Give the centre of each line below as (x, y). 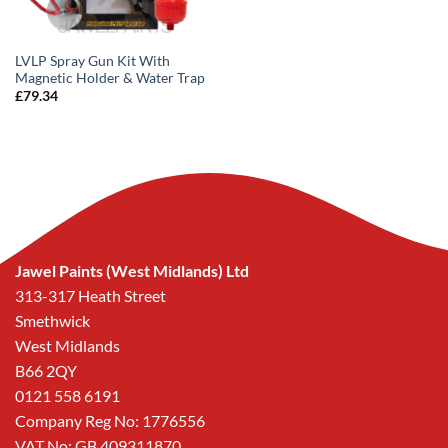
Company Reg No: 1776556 (110, 420)
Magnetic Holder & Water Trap (109, 77)
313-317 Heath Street (90, 295)
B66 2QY (46, 370)
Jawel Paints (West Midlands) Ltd (132, 270)
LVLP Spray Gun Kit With (92, 60)
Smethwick (52, 320)
